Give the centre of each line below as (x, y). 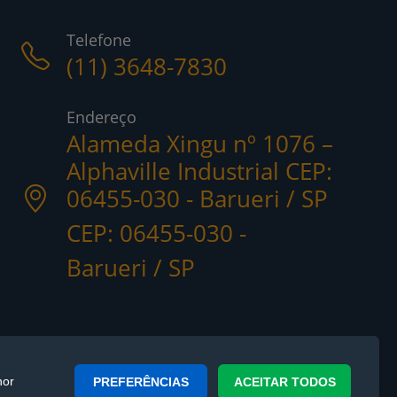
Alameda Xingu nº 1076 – (200, 144)
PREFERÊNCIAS (141, 381)
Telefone (99, 40)
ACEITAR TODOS (284, 381)
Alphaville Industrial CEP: (200, 171)
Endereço (102, 117)
